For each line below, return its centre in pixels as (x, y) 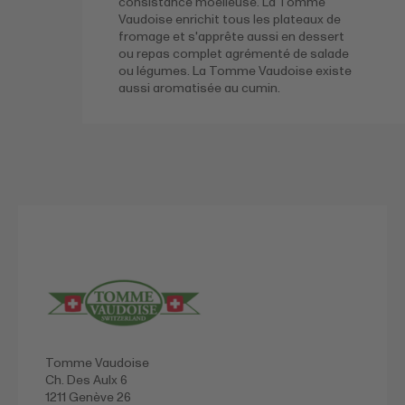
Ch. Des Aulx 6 (86, 381)
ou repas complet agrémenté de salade (234, 53)
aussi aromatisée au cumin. (200, 88)
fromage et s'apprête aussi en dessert (232, 36)
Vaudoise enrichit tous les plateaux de (230, 19)
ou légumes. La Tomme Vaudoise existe (235, 71)
